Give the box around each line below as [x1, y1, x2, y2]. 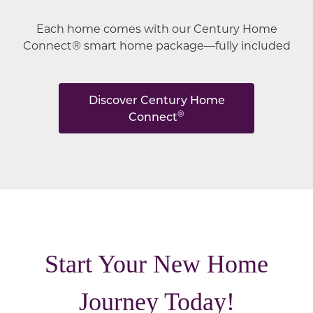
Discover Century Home [88, 92, 225, 108]
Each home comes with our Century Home [36, 21, 277, 36]
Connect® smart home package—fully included [22, 38, 291, 53]
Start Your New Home [45, 250, 268, 279]
